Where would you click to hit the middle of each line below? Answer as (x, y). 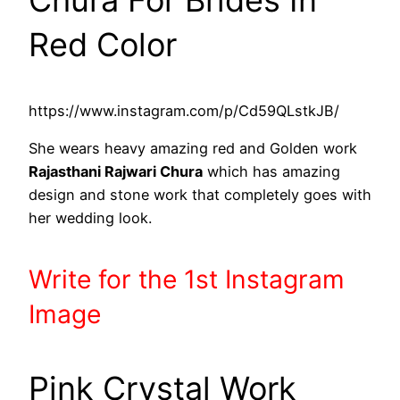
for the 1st (162, 280)
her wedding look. (90, 217)
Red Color (103, 44)
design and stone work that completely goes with (200, 194)
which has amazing (271, 171)
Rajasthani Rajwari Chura (116, 171)
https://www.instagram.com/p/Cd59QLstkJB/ (184, 110)
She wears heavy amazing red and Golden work (193, 148)
